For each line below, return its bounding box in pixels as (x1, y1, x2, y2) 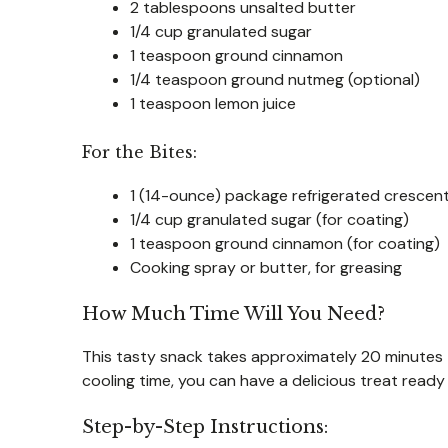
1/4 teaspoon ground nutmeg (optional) (130, 68, 420, 90)
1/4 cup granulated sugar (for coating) (130, 208, 409, 230)
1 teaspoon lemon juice (130, 92, 296, 114)
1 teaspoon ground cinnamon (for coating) (130, 232, 440, 254)
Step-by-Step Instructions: (82, 415, 328, 438)
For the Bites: (82, 141, 197, 162)
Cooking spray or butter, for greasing (130, 256, 402, 278)
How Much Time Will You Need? (82, 302, 385, 325)
